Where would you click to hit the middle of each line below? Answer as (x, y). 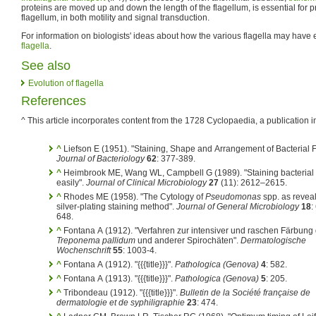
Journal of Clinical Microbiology (146, 183)
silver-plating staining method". (116, 207)
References (54, 101)
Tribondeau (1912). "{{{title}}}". (122, 293)
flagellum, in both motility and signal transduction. (115, 18)
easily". (71, 183)
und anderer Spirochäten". (188, 241)
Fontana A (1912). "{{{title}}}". (119, 265)
